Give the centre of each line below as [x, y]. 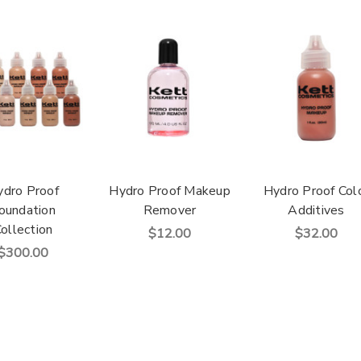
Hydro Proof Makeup [170, 191]
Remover [170, 211]
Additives [316, 211]
